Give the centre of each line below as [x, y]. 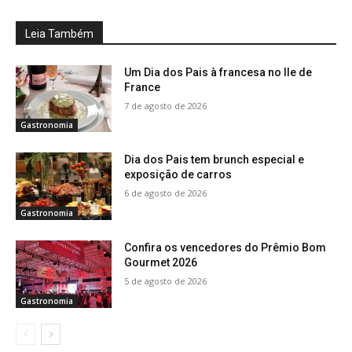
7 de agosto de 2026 [166, 105]
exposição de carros [178, 175]
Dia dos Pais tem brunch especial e [214, 160]
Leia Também [59, 33]
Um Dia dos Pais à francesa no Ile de [218, 72]
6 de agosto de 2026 [166, 193]
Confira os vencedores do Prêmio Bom [225, 247]
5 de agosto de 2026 [166, 280]
